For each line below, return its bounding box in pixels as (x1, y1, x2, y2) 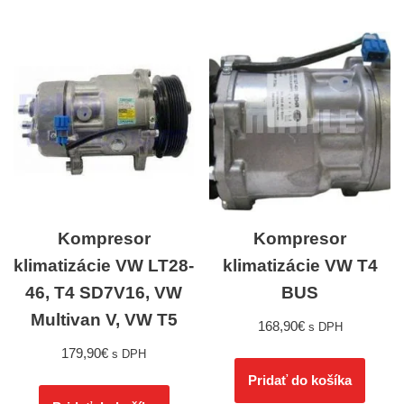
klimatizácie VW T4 (222, 256, 378, 276)
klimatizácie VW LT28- (14, 256, 195, 276)
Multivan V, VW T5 (30, 310, 178, 330)
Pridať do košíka (248, 372, 353, 389)
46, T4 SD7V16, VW (25, 283, 183, 303)
